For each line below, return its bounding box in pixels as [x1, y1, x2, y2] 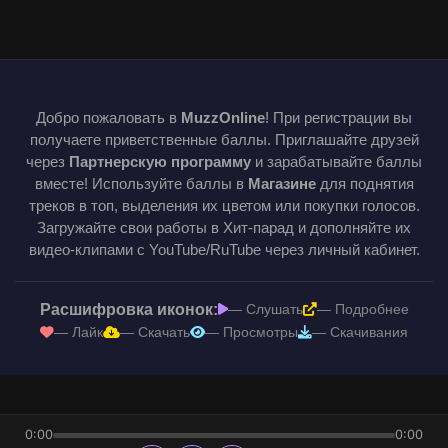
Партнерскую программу [69, 152, 251, 170]
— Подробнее [316, 301, 409, 317]
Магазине [247, 174, 316, 192]
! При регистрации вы [265, 108, 412, 126]
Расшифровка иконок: [39, 300, 218, 318]
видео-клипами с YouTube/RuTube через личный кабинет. [28, 240, 420, 258]
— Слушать [227, 301, 303, 317]
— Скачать [120, 324, 190, 340]
